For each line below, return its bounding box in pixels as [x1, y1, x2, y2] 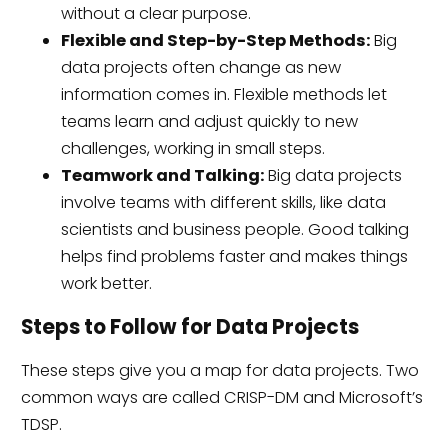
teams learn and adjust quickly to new [60, 109, 358, 133]
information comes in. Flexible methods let [60, 82, 387, 106]
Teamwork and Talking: [60, 163, 264, 187]
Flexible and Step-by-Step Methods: [60, 28, 370, 52]
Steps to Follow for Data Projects [20, 313, 359, 341]
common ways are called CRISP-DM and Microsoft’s [20, 386, 423, 410]
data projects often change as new [60, 55, 341, 79]
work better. [60, 271, 152, 295]
